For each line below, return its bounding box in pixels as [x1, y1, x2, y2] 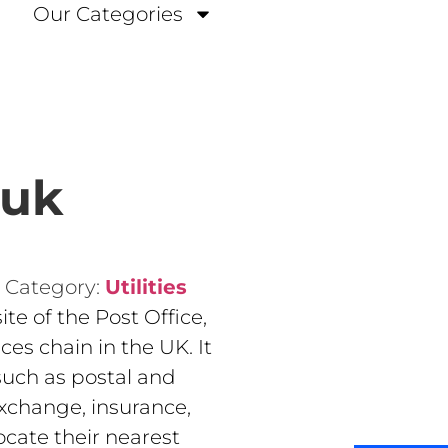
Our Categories [32, 2, 183, 26]
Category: [4, 275, 105, 299]
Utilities [104, 275, 187, 299]
